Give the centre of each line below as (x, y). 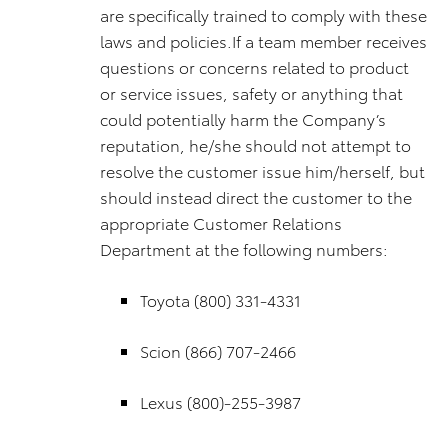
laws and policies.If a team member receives (263, 40)
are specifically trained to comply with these (263, 14)
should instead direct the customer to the (256, 196)
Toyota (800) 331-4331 (220, 299)
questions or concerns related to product (254, 66)
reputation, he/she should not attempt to (255, 144)
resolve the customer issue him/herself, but (262, 170)
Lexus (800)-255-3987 (220, 401)
